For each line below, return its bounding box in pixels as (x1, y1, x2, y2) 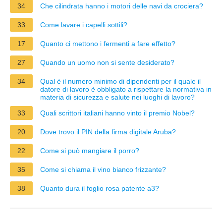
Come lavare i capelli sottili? (40, 20, 127, 29)
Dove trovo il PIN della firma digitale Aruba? (40, 127, 176, 136)
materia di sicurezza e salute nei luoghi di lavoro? (40, 93, 195, 101)
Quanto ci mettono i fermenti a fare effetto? (40, 39, 175, 48)
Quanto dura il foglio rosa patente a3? (40, 184, 159, 192)
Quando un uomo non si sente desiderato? (40, 58, 174, 66)
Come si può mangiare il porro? (40, 146, 139, 155)
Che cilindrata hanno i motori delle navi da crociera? (40, 1, 203, 10)
